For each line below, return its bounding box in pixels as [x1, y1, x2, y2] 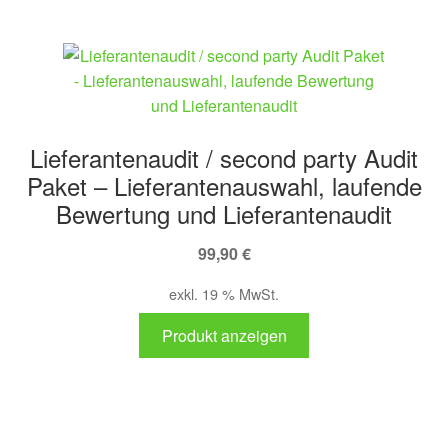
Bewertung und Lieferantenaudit [56, 196, 392, 232]
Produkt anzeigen [161, 324, 287, 348]
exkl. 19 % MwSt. [169, 283, 279, 305]
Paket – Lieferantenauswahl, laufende [26, 168, 422, 204]
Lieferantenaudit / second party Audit [30, 140, 418, 176]
